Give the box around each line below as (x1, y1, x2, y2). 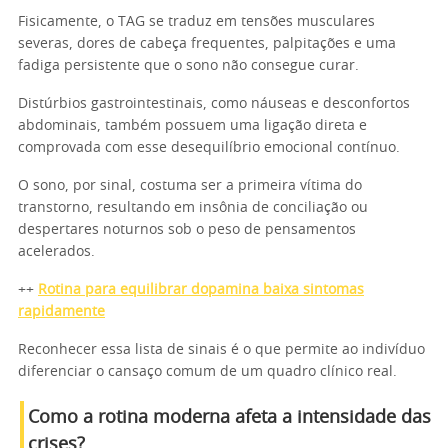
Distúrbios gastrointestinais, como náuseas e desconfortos (18, 97, 410, 111)
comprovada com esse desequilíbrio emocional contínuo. (18, 141, 400, 155)
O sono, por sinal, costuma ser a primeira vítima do (18, 179, 362, 193)
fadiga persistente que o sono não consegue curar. (18, 59, 359, 73)
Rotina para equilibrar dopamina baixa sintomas (38, 283, 364, 297)
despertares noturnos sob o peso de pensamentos (18, 223, 356, 237)
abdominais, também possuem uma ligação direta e (18, 119, 367, 133)
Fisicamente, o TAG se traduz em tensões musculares (18, 15, 375, 29)
